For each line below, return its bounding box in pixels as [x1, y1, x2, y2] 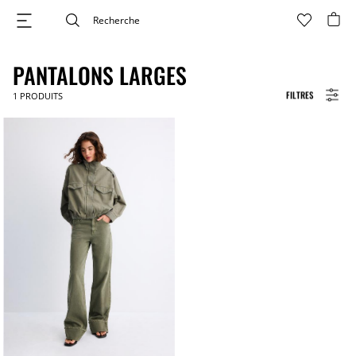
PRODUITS [17, 90, 63, 102]
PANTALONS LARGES [13, 59, 187, 91]
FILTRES [286, 87, 313, 101]
